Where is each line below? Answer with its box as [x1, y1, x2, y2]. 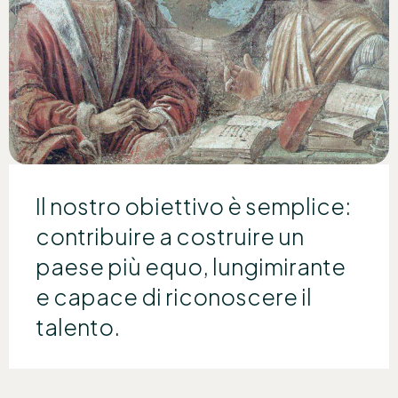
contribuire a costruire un [36, 221, 304, 251]
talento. [36, 312, 120, 341]
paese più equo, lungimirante [36, 251, 346, 281]
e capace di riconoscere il [36, 282, 312, 311]
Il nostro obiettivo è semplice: [36, 191, 351, 220]
